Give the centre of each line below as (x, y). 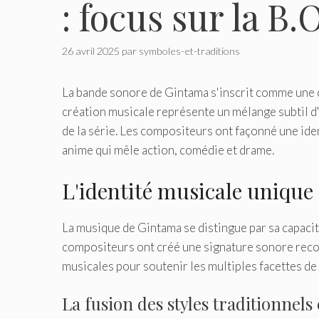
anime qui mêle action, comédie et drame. (168, 150)
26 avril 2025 (91, 51)
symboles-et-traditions (189, 51)
